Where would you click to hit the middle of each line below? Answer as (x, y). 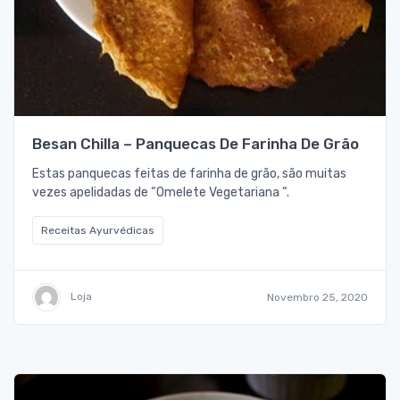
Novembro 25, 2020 (317, 298)
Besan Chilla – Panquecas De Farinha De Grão (196, 144)
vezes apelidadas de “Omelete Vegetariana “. (161, 193)
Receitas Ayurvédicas (98, 231)
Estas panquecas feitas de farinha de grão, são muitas (189, 174)
